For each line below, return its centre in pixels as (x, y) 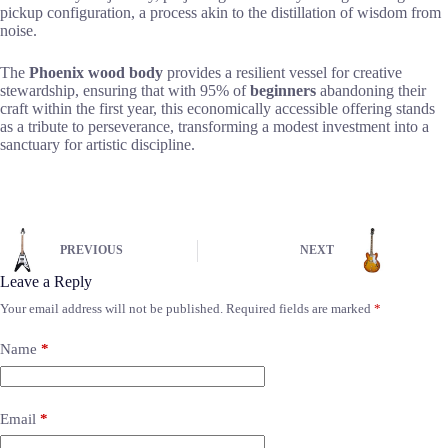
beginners (283, 91)
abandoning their (371, 91)
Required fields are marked (300, 309)
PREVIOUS (91, 250)
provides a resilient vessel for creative (282, 73)
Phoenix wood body (96, 73)
